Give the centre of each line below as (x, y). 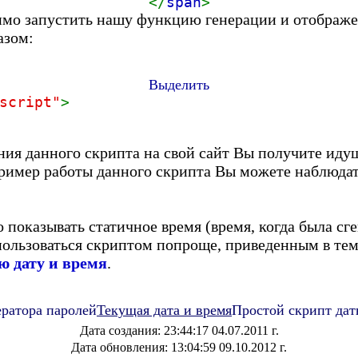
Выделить (179, 85)
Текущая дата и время (164, 310)
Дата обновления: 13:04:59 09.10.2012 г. (179, 347)
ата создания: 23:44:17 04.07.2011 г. (183, 330)
